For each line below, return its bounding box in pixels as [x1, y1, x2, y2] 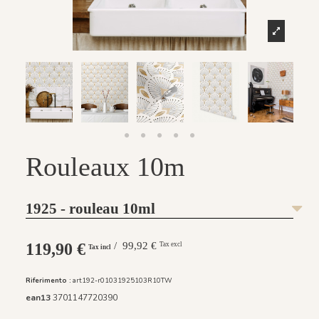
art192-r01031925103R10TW [73, 276, 172, 286]
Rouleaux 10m [26, 151, 185, 182]
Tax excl [159, 240, 182, 248]
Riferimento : [26, 276, 71, 286]
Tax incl [85, 243, 111, 251]
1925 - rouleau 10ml [26, 199, 155, 217]
